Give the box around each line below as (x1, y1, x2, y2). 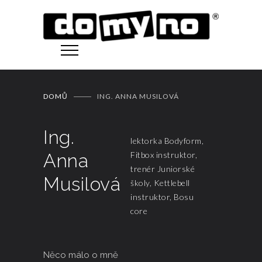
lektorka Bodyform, (130, 136, 204, 146)
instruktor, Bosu (130, 192, 194, 202)
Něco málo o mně (43, 250, 118, 260)
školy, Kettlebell (130, 178, 190, 188)
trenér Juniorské (130, 164, 195, 174)
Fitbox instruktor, (130, 150, 197, 160)
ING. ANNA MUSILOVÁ (97, 92, 179, 101)
